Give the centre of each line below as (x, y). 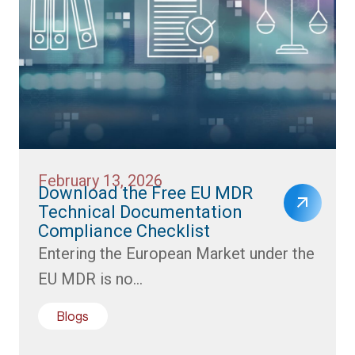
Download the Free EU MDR (145, 193)
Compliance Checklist (124, 231)
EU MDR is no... (90, 279)
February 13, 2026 (100, 180)
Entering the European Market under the (176, 253)
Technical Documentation (140, 212)
